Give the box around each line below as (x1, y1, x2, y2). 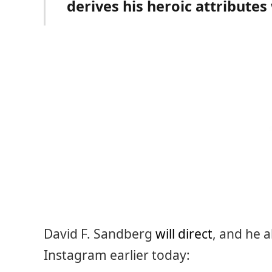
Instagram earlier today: (44, 246, 190, 263)
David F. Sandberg (44, 225, 155, 242)
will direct (155, 225, 212, 242)
